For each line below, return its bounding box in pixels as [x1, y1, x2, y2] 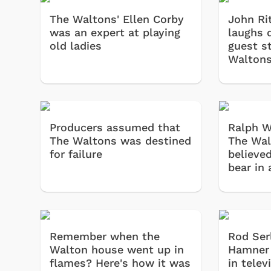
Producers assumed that [50, 121, 180, 134]
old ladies [50, 39, 102, 52]
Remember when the [50, 229, 160, 243]
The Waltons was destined [50, 134, 191, 148]
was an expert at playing [50, 25, 180, 39]
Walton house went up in [50, 243, 184, 256]
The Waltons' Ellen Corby [50, 12, 184, 25]
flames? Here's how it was [50, 256, 191, 269]
